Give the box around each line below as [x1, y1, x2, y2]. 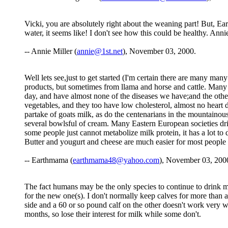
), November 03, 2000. [123, 47, 196, 56]
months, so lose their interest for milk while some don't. [24, 210, 201, 219]
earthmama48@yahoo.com [73, 156, 159, 165]
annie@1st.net [77, 47, 123, 56]
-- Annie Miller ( [24, 47, 77, 56]
